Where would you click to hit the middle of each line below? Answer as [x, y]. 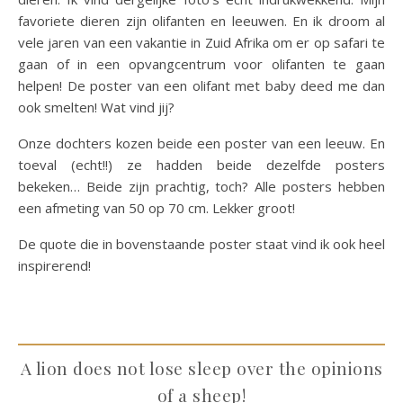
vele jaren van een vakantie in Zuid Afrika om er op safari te [201, 42]
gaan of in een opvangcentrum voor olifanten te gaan [201, 64]
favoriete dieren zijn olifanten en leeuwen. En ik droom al [201, 21]
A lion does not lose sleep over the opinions [201, 368]
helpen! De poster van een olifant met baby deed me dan [201, 85]
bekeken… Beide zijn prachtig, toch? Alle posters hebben [201, 186]
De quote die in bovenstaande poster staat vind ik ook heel [201, 244]
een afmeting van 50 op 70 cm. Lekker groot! [157, 208]
